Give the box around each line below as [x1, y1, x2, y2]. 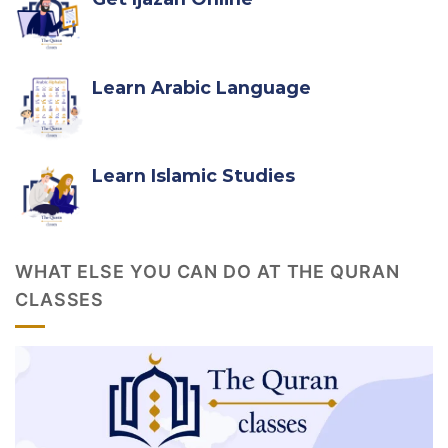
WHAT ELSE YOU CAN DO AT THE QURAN [15, 260, 400, 282]
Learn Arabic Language [92, 76, 311, 98]
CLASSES [15, 288, 105, 310]
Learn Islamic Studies [92, 165, 295, 187]
